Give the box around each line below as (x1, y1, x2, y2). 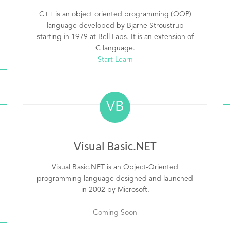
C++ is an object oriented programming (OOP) (39, 11, 191, 18)
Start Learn (97, 56, 133, 63)
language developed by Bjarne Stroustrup (46, 22, 184, 29)
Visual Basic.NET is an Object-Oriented (52, 164, 178, 171)
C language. (95, 45, 135, 52)
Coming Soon (93, 209, 137, 216)
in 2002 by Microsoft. (81, 186, 149, 194)
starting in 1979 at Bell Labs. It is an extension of (36, 33, 194, 41)
